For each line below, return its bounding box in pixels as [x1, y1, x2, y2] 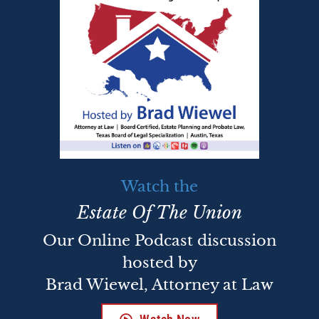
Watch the [121, 177, 198, 197]
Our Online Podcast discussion [43, 231, 276, 251]
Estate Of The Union [77, 202, 242, 224]
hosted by [122, 253, 197, 273]
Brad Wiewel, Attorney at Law [46, 276, 273, 295]
